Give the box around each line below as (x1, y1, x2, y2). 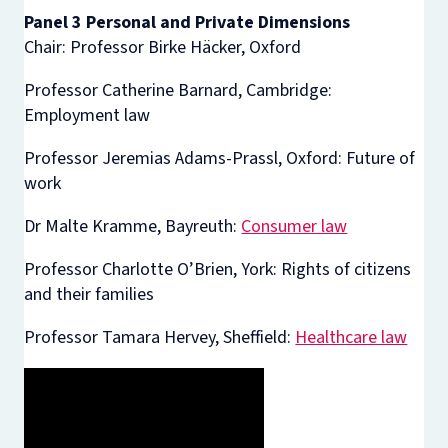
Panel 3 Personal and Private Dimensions (24, 10, 351, 35)
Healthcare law (295, 325, 408, 350)
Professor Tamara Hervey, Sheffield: (24, 325, 296, 350)
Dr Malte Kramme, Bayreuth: (24, 214, 242, 239)
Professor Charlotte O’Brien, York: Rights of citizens (24, 257, 412, 282)
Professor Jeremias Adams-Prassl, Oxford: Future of (24, 146, 416, 171)
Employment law (24, 103, 151, 128)
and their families (24, 282, 155, 307)
